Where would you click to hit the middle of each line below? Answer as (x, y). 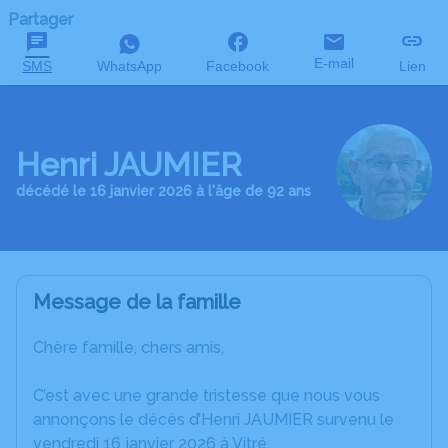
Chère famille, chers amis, (128, 347)
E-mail (334, 63)
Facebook (238, 66)
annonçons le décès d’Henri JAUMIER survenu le (213, 419)
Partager (40, 19)
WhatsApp (129, 66)
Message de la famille (137, 302)
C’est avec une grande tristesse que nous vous (206, 395)
